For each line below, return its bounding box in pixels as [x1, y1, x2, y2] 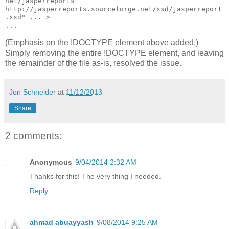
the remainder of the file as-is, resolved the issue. [5, 58, 181, 67]
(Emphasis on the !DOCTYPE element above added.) [5, 38, 200, 47]
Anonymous [30, 158, 72, 167]
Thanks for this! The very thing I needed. [30, 172, 161, 181]
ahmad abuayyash [30, 218, 94, 227]
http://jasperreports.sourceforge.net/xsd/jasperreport [5, 5, 222, 13]
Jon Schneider [9, 87, 56, 96]
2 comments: [5, 130, 62, 141]
